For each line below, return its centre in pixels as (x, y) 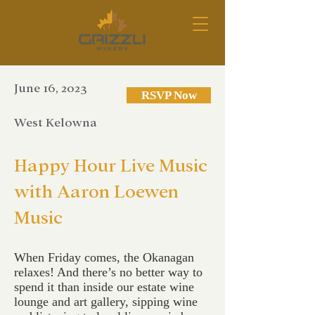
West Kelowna (56, 123)
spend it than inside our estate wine (104, 287)
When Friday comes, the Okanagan (104, 257)
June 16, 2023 (51, 88)
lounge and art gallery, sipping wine (106, 302)
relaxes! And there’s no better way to (108, 272)
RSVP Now (169, 95)
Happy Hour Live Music (111, 166)
